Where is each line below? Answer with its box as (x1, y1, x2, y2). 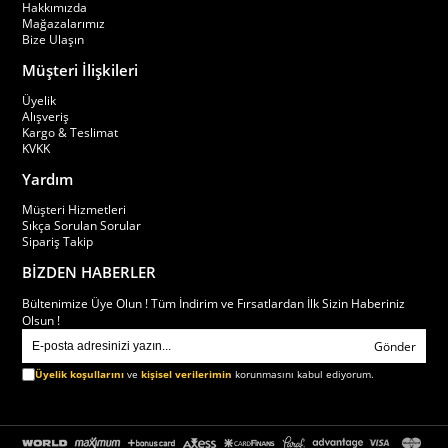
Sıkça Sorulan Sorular (22, 217, 142, 234)
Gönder (373, 337, 416, 355)
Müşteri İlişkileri (22, 60, 139, 80)
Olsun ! (22, 312, 61, 329)
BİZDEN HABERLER (22, 262, 157, 282)
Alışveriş (22, 108, 70, 125)
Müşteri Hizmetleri (22, 201, 127, 218)
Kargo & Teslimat (22, 124, 119, 141)
